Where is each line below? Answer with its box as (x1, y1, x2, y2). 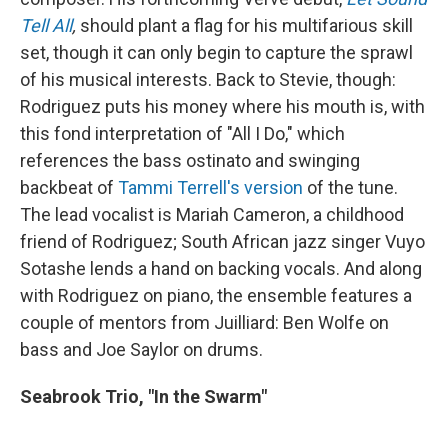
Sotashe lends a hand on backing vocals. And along (20, 257, 422, 279)
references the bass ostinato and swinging (20, 149, 360, 171)
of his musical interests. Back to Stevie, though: (20, 68, 396, 90)
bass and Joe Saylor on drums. (20, 338, 263, 360)
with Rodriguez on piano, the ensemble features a (20, 284, 412, 306)
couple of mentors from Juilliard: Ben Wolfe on (20, 311, 389, 333)
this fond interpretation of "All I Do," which (20, 122, 345, 144)
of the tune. (303, 176, 398, 198)
